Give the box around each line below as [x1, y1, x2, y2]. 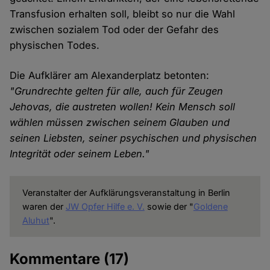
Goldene [193, 201, 228, 212]
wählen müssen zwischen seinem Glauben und [10, 116, 230, 128]
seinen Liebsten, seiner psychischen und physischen [10, 131, 257, 144]
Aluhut [22, 215, 49, 225]
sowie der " [144, 201, 193, 212]
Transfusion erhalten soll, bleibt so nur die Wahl [10, 7, 236, 20]
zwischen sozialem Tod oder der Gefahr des [10, 23, 219, 36]
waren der [22, 201, 66, 212]
